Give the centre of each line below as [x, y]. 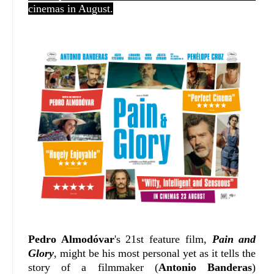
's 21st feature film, [163, 239]
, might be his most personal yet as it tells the [155, 254]
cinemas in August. [71, 9]
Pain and [234, 239]
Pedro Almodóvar [71, 239]
